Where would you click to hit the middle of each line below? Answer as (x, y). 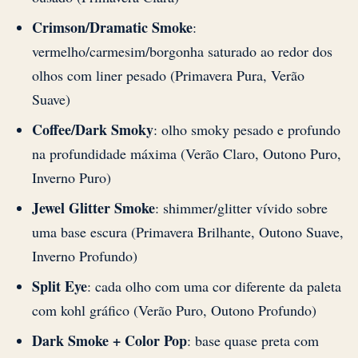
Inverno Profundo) (85, 256)
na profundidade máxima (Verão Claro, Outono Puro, (187, 154)
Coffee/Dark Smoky (93, 130)
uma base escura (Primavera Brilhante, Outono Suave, (188, 232)
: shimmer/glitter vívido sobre (241, 208)
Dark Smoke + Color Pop (109, 341)
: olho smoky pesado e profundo (247, 130)
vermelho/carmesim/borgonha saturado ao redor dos (182, 52)
